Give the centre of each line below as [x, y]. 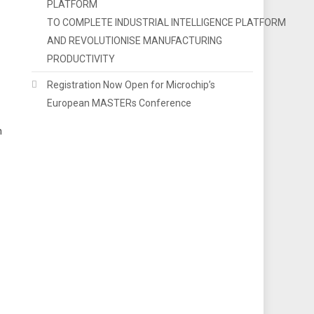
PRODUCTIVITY [81, 59]
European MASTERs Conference [120, 103]
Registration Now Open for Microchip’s [131, 84]
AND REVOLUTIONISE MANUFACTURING [135, 40]
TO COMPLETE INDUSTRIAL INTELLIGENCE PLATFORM [167, 22]
